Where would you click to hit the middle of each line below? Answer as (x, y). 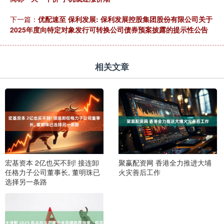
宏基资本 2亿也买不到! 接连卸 (52, 163)
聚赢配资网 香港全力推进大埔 (165, 163)
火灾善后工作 (139, 172)
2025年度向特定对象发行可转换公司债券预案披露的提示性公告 (109, 29)
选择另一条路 (26, 182)
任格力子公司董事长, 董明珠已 (52, 172)
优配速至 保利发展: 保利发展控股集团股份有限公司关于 (125, 19)
